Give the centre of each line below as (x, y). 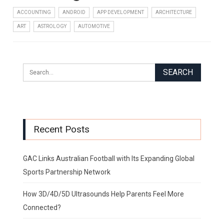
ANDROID (74, 12)
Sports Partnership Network (67, 172)
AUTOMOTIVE (94, 26)
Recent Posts (62, 129)
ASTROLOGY (52, 26)
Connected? (42, 208)
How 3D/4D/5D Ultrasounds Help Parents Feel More (104, 194)
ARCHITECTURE (174, 12)
